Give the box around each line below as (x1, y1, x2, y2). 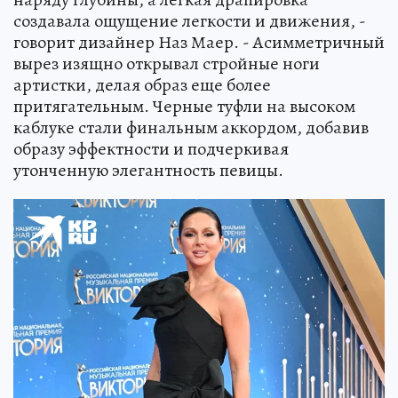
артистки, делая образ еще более (13, 73, 271, 98)
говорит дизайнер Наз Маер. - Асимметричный (13, 30, 385, 55)
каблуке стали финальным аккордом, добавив (13, 115, 369, 140)
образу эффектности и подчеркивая (13, 137, 289, 162)
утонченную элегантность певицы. (13, 158, 283, 183)
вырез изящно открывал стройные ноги (13, 52, 320, 76)
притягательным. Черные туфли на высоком (13, 94, 355, 119)
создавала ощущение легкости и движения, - (13, 9, 366, 34)
